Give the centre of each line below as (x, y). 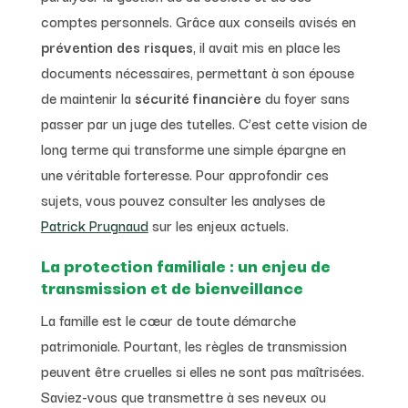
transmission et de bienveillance (172, 286)
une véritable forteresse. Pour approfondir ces (184, 173)
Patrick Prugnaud (94, 224)
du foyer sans (305, 97)
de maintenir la (87, 97)
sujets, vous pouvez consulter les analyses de (183, 199)
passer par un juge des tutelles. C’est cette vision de (204, 122)
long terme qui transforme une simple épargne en (193, 148)
